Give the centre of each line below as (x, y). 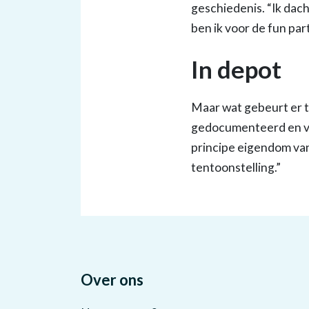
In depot (236, 69)
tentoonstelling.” (236, 167)
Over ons (112, 280)
